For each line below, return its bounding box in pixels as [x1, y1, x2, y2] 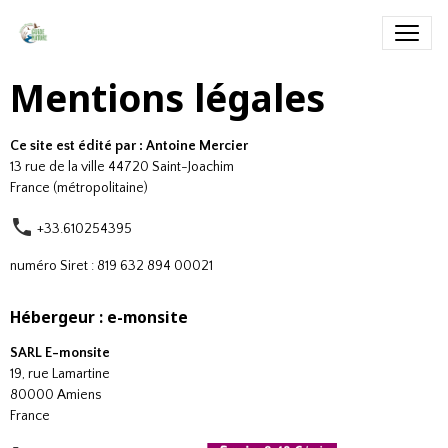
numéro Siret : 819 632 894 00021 [10, 258, 213, 274]
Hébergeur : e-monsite [10, 307, 188, 328]
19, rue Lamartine [10, 366, 110, 382]
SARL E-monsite [10, 345, 110, 361]
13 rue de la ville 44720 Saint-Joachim [10, 159, 234, 175]
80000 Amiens [10, 387, 102, 403]
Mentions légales [10, 73, 325, 123]
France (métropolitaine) [10, 180, 148, 196]
